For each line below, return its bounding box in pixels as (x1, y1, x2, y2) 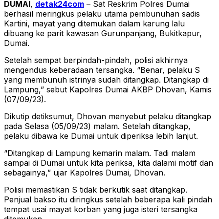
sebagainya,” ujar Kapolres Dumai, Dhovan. (4, 168, 165, 178)
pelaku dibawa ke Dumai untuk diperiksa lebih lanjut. (4, 131, 198, 141)
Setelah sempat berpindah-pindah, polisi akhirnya (4, 55, 188, 66)
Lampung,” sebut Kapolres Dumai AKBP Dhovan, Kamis (4, 85, 212, 95)
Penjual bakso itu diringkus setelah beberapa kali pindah (4, 195, 212, 205)
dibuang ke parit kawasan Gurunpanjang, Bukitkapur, (4, 28, 204, 39)
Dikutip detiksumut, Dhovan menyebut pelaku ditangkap (4, 111, 211, 122)
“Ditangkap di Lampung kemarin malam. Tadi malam (4, 148, 196, 158)
